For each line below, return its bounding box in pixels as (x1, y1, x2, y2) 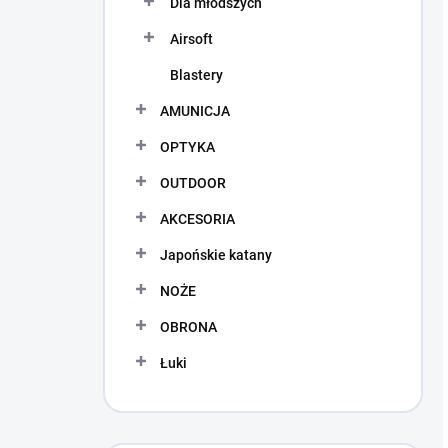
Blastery (170, 67, 223, 83)
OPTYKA (160, 139, 215, 155)
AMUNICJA (160, 103, 230, 119)
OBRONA (160, 319, 217, 335)
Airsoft (170, 31, 213, 47)
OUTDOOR (160, 175, 226, 191)
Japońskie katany (160, 247, 272, 263)
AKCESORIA (160, 211, 235, 227)
